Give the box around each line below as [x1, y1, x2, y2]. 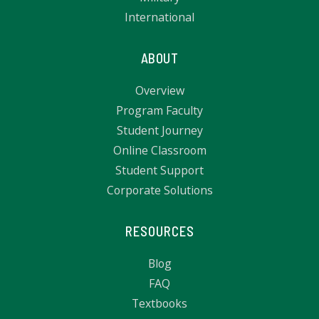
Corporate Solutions [106, 182, 213, 199]
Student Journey [116, 122, 203, 139]
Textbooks [132, 296, 187, 312]
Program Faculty [116, 103, 203, 119]
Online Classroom [113, 142, 206, 159]
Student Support [115, 162, 204, 179]
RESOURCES [125, 223, 194, 240]
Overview [135, 83, 184, 99]
